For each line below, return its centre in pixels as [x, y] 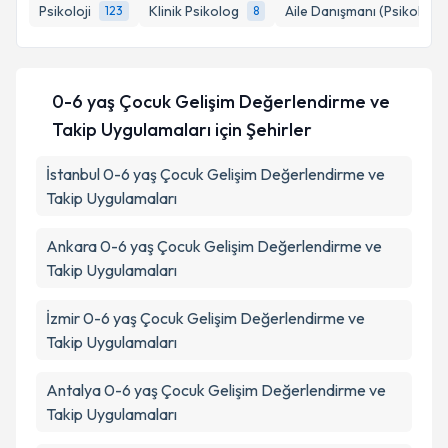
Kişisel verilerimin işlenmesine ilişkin [208, 37]
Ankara [71, 246]
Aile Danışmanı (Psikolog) [364, 11]
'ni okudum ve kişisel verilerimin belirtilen [257, 57]
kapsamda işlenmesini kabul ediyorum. [215, 77]
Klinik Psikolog [194, 11]
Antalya [73, 390]
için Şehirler [261, 129]
